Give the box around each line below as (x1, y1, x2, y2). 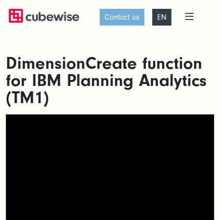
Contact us (104, 13, 139, 22)
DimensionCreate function (6, 54, 202, 73)
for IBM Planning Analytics (6, 71, 207, 90)
